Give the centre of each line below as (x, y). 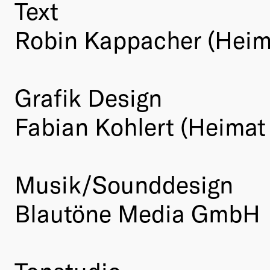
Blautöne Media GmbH (137, 213)
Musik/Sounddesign (124, 184)
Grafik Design (88, 97)
